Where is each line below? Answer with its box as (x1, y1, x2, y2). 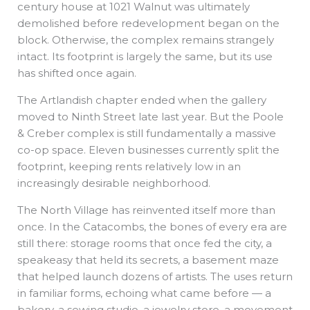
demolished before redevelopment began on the (17, 17, 280, 30)
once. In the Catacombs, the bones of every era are (17, 220, 287, 234)
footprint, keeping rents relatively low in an (17, 160, 241, 174)
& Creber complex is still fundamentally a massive (17, 127, 276, 140)
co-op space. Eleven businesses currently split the (17, 143, 280, 157)
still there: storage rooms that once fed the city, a (17, 237, 272, 250)
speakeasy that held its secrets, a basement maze (17, 253, 279, 267)
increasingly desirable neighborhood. (17, 176, 213, 190)
